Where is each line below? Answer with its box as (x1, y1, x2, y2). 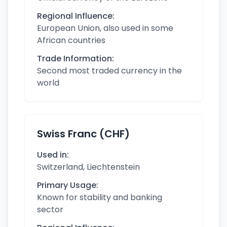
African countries (37, 34, 105, 46)
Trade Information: (37, 53, 114, 64)
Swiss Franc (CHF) (37, 127, 130, 141)
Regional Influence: (37, 10, 115, 22)
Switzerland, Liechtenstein (37, 161, 140, 173)
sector (37, 204, 63, 215)
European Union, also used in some (37, 22, 173, 34)
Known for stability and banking (37, 192, 162, 203)
